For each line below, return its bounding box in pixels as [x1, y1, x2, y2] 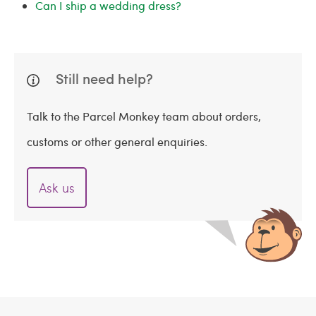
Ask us [39, 178, 75, 196]
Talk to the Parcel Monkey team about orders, [27, 109, 261, 123]
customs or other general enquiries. [27, 134, 207, 149]
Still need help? [52, 68, 153, 88]
